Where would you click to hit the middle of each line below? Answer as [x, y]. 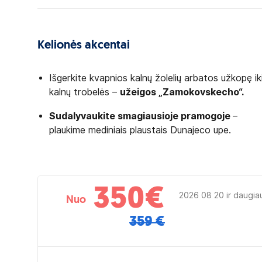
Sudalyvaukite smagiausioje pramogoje [141, 116]
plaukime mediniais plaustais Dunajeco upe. [140, 130]
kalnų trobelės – [85, 92]
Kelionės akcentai [84, 46]
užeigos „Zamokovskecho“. [182, 92]
